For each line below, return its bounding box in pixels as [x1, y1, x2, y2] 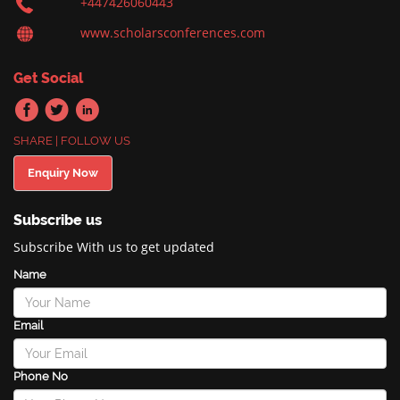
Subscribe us [13, 212, 102, 229]
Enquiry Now [28, 166, 98, 180]
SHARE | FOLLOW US [13, 134, 130, 148]
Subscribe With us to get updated [13, 238, 214, 256]
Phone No [13, 370, 68, 384]
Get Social [13, 70, 83, 87]
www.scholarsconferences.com [79, 24, 265, 42]
